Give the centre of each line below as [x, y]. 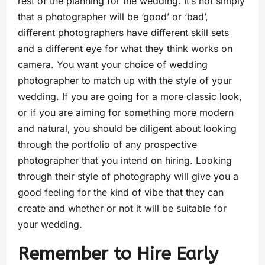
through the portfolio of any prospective [107, 145]
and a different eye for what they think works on [125, 49]
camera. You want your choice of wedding [113, 65]
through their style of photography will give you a [128, 177]
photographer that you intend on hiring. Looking [125, 161]
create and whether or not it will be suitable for [122, 209]
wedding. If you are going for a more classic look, [130, 97]
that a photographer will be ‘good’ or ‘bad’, [113, 17]
